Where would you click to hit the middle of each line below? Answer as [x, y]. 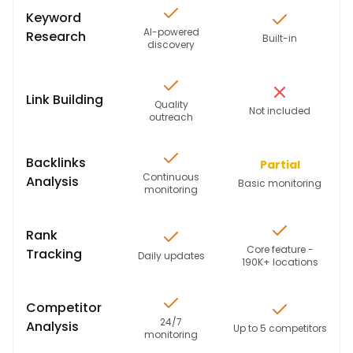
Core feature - [280, 249]
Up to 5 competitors [280, 328]
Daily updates [171, 256]
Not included [280, 111]
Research [56, 37]
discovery [171, 45]
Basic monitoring [280, 183]
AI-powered [171, 32]
